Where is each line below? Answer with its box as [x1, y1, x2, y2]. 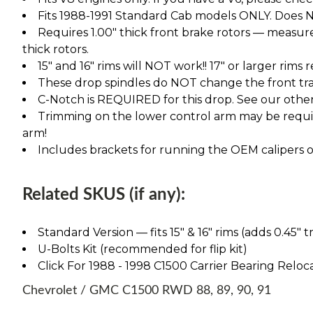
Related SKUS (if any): [22, 186, 185, 203]
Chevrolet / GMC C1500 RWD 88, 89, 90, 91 [22, 284, 275, 297]
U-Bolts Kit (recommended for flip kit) [38, 242, 247, 256]
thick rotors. [22, 42, 89, 56]
